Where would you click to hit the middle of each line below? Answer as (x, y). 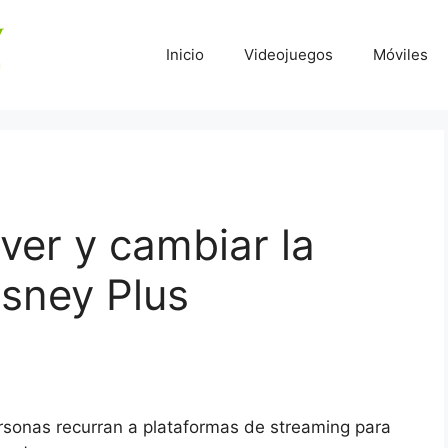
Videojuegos (288, 54)
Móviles (400, 54)
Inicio (185, 54)
